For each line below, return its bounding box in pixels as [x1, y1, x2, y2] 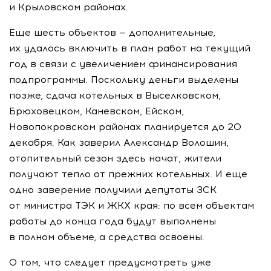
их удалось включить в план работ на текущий [9, 42, 250, 54]
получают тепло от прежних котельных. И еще [9, 168, 247, 180]
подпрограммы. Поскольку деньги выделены [9, 74, 238, 85]
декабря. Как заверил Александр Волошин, [9, 137, 229, 148]
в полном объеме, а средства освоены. [9, 231, 204, 243]
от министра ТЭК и [9, 200, 107, 211]
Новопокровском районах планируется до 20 [9, 121, 241, 132]
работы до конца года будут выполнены [9, 215, 216, 227]
